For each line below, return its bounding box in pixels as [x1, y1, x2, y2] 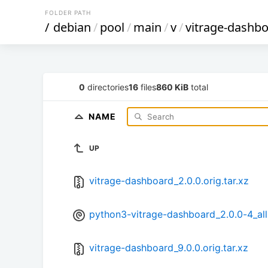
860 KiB [156, 81, 188, 92]
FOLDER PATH [45, 9, 91, 16]
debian [53, 19, 91, 35]
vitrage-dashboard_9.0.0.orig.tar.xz [89, 242, 248, 254]
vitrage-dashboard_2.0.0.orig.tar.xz [89, 175, 249, 187]
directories [85, 81, 129, 92]
